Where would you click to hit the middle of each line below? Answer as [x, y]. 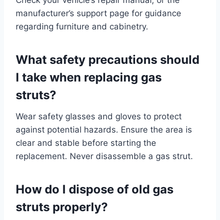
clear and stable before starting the [86, 143]
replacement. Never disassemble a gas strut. [104, 156]
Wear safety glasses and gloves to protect [99, 116]
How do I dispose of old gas [95, 189]
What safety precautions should [108, 59]
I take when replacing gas [89, 77]
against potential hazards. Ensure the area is [104, 129]
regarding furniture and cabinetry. [82, 26]
